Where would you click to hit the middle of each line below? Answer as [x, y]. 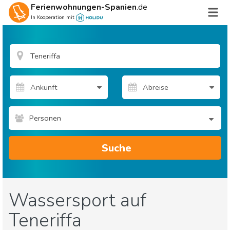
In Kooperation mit [52, 17]
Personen [45, 118]
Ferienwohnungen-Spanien [83, 7]
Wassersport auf [78, 200]
